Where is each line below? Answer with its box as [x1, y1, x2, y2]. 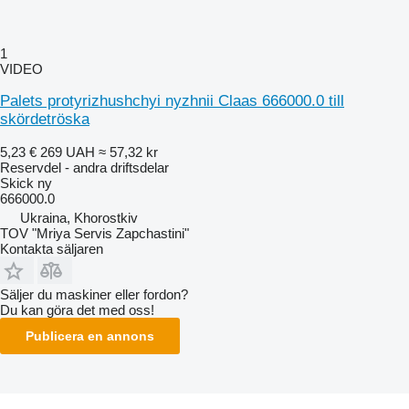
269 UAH [40, 143, 95, 160]
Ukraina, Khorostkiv [20, 209, 138, 225]
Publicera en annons [26, 328, 154, 343]
